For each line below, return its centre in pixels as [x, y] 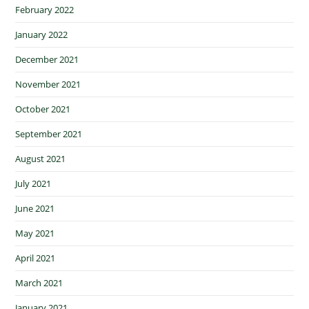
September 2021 [49, 134]
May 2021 [35, 233]
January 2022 [42, 35]
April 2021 [36, 258]
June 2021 [35, 209]
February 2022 [45, 10]
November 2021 [48, 84]
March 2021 [39, 283]
